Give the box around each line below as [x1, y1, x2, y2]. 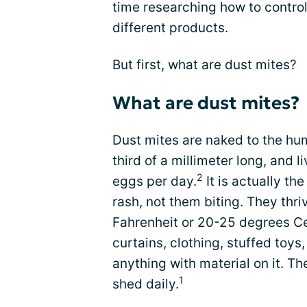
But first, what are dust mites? [112, 57, 297, 73]
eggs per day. [112, 173, 197, 190]
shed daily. [112, 276, 179, 293]
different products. [112, 20, 228, 36]
